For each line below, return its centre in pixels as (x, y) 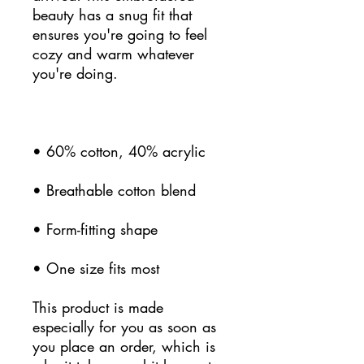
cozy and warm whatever (113, 53)
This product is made (98, 307)
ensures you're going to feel (120, 34)
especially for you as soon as (124, 326)
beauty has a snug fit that (112, 14)
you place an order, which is (124, 346)
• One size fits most (96, 268)
